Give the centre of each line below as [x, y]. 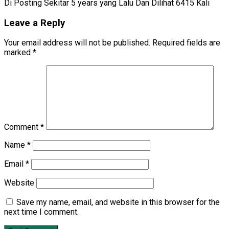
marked [18, 53]
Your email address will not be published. [77, 43]
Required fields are [186, 43]
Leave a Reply [35, 23]
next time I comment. [41, 212]
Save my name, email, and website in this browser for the [118, 202]
